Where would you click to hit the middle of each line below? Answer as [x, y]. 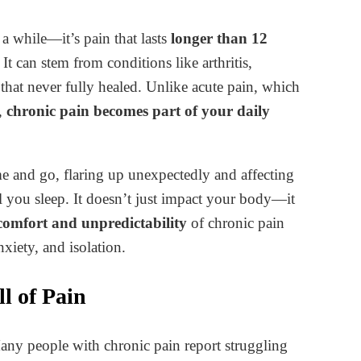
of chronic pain [236, 222]
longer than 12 [219, 38]
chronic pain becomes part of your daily [138, 110]
